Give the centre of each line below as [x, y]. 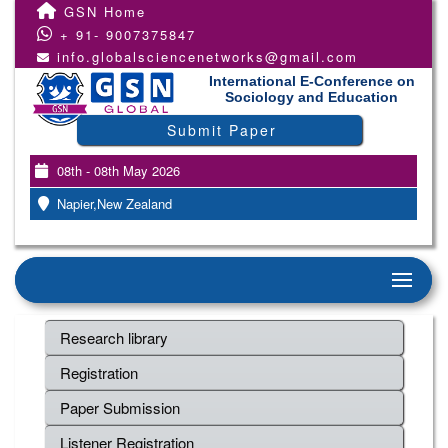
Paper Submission [120, 407]
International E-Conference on [311, 81]
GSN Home [102, 11]
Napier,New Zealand [112, 203]
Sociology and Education [312, 97]
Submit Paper [221, 130]
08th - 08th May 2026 [116, 170]
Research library [114, 337]
